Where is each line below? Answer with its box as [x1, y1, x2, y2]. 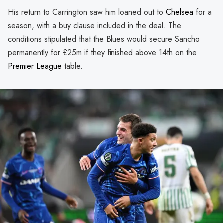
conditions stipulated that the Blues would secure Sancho [8, 33, 200, 45]
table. [62, 60, 83, 72]
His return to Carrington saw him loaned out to [8, 6, 166, 18]
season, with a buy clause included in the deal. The [8, 20, 181, 32]
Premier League [8, 60, 62, 72]
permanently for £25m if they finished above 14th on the [8, 47, 197, 59]
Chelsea [166, 6, 193, 18]
